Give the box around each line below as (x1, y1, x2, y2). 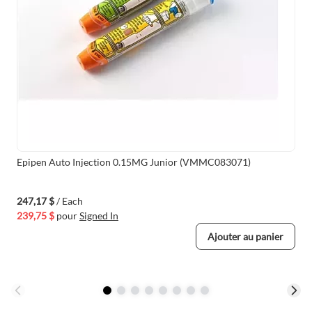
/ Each (56, 195, 83, 207)
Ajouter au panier (208, 231, 283, 242)
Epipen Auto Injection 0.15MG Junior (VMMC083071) (17, 156, 251, 168)
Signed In (79, 210, 118, 221)
